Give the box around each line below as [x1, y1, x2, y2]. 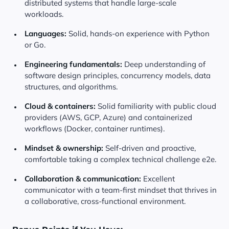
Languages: [25, 29, 68, 38]
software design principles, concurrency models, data [25, 71, 211, 80]
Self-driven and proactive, [105, 143, 196, 153]
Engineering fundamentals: [25, 59, 124, 69]
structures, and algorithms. [25, 82, 118, 91]
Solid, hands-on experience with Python [68, 29, 210, 38]
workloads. [25, 9, 63, 19]
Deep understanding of [124, 59, 205, 69]
